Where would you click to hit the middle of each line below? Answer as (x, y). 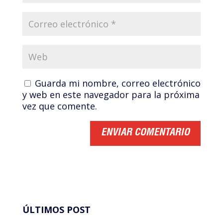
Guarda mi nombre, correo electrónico (117, 83)
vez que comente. (59, 106)
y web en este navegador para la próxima (111, 95)
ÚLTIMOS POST (56, 210)
